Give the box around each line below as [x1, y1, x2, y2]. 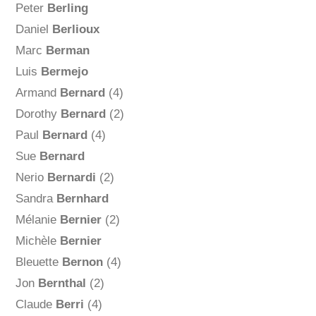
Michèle [15, 234, 60, 248]
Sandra [15, 192, 56, 206]
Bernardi [47, 171, 96, 185]
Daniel [15, 23, 52, 37]
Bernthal [37, 276, 86, 291]
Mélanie [15, 213, 60, 227]
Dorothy [15, 107, 61, 121]
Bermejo [40, 65, 88, 79]
